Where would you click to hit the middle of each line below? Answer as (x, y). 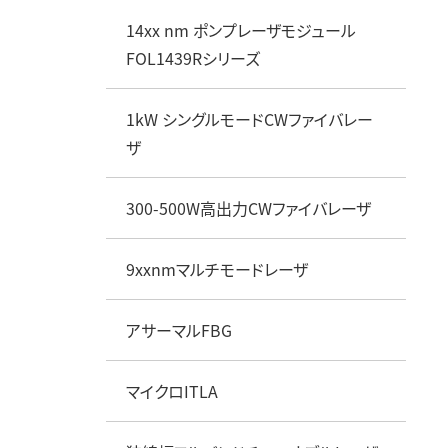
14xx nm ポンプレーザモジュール (248, 29)
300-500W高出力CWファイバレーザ (248, 207)
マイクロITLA (171, 390)
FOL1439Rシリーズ (192, 57)
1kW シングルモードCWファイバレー (249, 118)
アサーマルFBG (178, 329)
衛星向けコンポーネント (330, 15)
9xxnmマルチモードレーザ (216, 268)
